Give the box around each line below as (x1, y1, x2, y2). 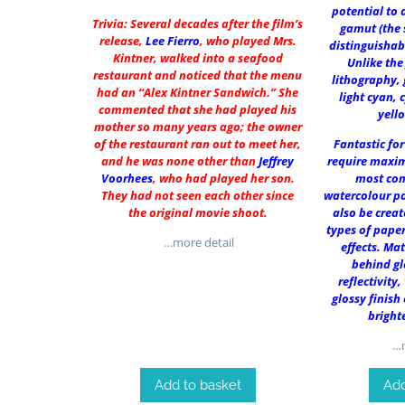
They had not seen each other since (101, 186, 295, 203)
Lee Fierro (145, 32, 200, 49)
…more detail (161, 234, 235, 251)
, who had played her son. (152, 169, 295, 186)
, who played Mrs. (199, 32, 297, 49)
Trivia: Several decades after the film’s (92, 14, 304, 32)
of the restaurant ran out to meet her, (94, 135, 302, 152)
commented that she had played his (99, 100, 297, 118)
